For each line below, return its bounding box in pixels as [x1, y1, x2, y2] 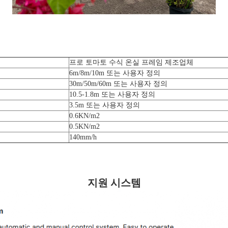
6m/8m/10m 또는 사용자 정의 [69, 69, 160, 77]
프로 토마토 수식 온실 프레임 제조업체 [69, 59, 193, 66]
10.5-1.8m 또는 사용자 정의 [69, 91, 155, 98]
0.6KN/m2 [69, 112, 100, 120]
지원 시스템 [87, 177, 141, 188]
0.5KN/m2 [69, 123, 100, 130]
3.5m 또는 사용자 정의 [69, 101, 140, 109]
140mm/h [69, 133, 97, 141]
